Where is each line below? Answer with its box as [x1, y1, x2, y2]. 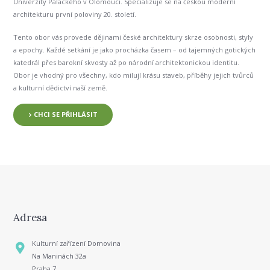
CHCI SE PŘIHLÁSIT [33, 110, 98, 119]
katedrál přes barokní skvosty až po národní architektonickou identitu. [13, 57, 240, 67]
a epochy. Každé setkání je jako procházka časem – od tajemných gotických [13, 45, 256, 54]
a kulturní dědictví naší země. [13, 83, 108, 92]
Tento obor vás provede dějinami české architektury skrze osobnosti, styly [13, 32, 254, 42]
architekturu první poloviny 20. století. [13, 10, 137, 19]
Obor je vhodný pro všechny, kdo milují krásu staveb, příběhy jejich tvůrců [13, 70, 254, 80]
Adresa [13, 211, 48, 225]
